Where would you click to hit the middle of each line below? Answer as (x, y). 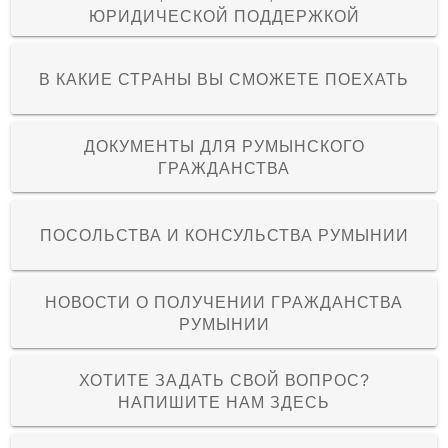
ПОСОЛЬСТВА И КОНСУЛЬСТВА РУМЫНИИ (224, 235)
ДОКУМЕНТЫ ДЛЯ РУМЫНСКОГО (224, 146)
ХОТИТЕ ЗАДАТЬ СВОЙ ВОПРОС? (224, 380)
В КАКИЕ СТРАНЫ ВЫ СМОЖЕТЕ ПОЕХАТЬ (224, 79)
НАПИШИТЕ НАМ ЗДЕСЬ (224, 402)
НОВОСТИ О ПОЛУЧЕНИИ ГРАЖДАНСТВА (224, 302)
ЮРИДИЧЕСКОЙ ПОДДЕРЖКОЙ (224, 16)
